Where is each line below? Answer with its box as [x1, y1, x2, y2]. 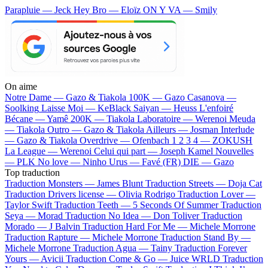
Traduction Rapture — [5, 232, 92, 242]
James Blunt [97, 178, 143, 188]
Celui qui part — [94, 145, 160, 156]
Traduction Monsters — [5, 178, 97, 188]
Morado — [5, 221, 49, 232]
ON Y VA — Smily [143, 4, 217, 15]
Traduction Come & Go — [66, 253, 170, 264]
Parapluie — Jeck [5, 4, 74, 15]
